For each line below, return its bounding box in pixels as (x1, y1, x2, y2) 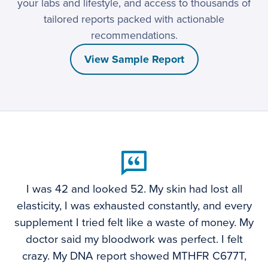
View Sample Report (84, 53, 184, 66)
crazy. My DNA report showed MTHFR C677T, (22, 249, 246, 263)
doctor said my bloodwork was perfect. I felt (25, 233, 243, 246)
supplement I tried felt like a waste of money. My (14, 216, 254, 230)
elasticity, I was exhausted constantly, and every (16, 199, 252, 213)
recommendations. (90, 29, 178, 42)
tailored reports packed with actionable (44, 13, 224, 26)
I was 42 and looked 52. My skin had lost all (26, 182, 242, 196)
